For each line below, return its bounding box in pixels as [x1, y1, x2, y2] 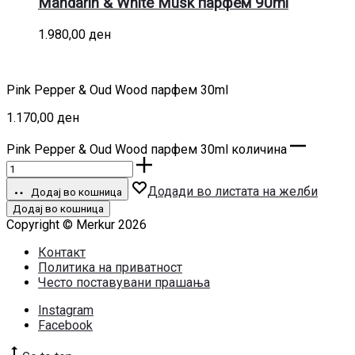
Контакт [38, 244, 86, 260]
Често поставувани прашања [38, 274, 210, 290]
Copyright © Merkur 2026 [6, 216, 147, 232]
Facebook [38, 317, 93, 333]
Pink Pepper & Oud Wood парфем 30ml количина [6, 141, 287, 157]
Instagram [38, 302, 94, 318]
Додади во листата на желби [147, 183, 318, 199]
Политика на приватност [38, 259, 182, 275]
